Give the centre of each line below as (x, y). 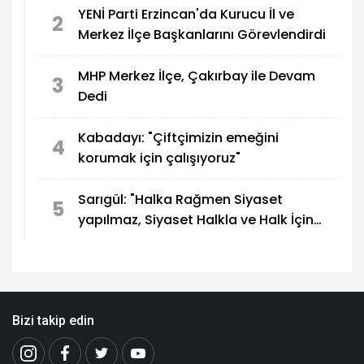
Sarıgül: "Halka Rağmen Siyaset (180, 200)
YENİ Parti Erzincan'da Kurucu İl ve (186, 15)
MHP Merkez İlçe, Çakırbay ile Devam (197, 76)
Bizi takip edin (53, 320)
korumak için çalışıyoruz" (159, 158)
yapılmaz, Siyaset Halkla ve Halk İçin (196, 220)
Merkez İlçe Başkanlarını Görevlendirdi (202, 35)
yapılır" (100, 240)
